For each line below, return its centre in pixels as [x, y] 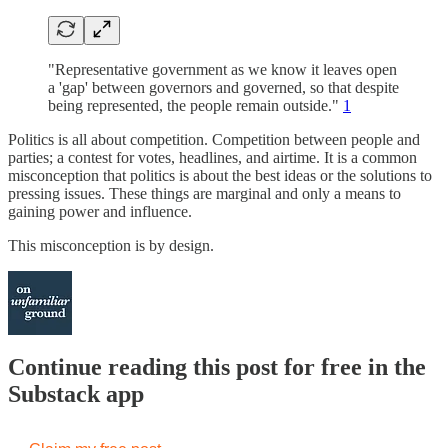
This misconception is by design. [111, 245]
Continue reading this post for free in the [217, 367]
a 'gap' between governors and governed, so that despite [223, 87]
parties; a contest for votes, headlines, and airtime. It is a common [212, 157]
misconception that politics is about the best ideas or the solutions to [220, 175]
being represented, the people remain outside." [195, 105]
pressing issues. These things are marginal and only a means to [204, 193]
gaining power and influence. [100, 211]
